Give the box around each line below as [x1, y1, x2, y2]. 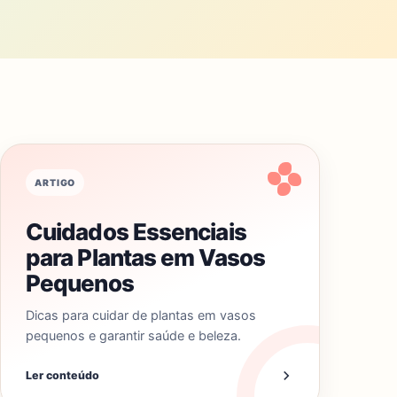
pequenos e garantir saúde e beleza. [26, 328, 241, 343]
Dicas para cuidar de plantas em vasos [26, 307, 256, 323]
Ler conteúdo [26, 369, 99, 382]
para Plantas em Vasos [26, 244, 265, 271]
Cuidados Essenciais [26, 218, 246, 245]
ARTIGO [35, 176, 76, 189]
